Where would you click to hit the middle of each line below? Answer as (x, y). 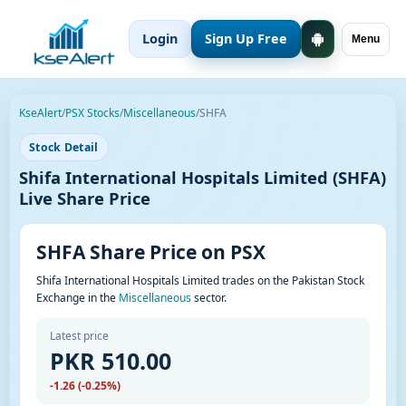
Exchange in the (77, 298)
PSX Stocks (92, 113)
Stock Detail (64, 147)
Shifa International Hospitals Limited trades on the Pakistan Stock (200, 280)
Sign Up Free (246, 39)
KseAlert (40, 113)
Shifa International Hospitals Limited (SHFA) (203, 177)
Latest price (79, 336)
